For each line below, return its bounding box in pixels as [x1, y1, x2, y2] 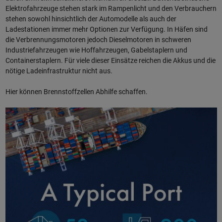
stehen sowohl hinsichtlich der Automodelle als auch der [5, 15, 176, 23]
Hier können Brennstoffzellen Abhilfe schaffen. [5, 88, 148, 96]
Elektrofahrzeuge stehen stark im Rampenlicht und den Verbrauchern [5, 4, 217, 13]
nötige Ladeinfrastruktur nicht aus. [5, 67, 112, 75]
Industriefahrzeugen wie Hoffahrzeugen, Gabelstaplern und [5, 46, 187, 55]
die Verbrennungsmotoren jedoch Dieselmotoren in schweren [5, 36, 191, 44]
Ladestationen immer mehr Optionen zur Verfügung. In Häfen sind [5, 25, 208, 34]
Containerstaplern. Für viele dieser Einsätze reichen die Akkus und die [5, 56, 216, 65]
